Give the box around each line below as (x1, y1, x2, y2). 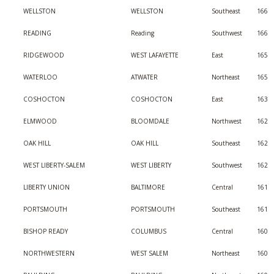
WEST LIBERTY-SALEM (23, 161, 85, 169)
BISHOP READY (23, 227, 68, 235)
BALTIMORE (131, 183, 165, 191)
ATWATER (131, 73, 158, 81)
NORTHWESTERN (23, 249, 75, 257)
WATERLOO (23, 73, 57, 81)
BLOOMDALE (131, 117, 169, 125)
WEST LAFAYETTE (131, 51, 179, 59)
